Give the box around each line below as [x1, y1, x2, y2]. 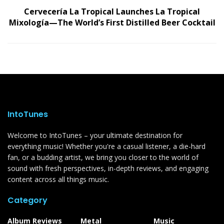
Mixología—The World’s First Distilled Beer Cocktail [8, 16, 215, 28]
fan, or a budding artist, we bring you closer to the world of [7, 152, 198, 162]
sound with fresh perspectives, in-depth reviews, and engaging [7, 163, 208, 173]
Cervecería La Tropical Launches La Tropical [24, 5, 200, 17]
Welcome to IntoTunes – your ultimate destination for [7, 130, 182, 140]
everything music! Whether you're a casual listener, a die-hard [7, 141, 205, 151]
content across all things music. [7, 174, 109, 184]
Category [7, 194, 47, 206]
